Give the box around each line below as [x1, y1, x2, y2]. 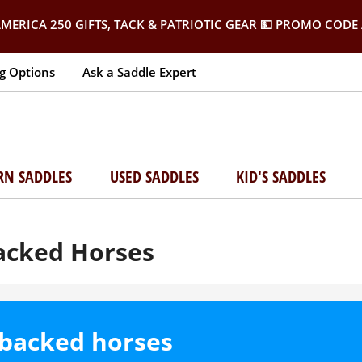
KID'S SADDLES [236, 166, 326, 187]
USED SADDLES [109, 166, 199, 187]
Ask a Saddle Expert [82, 64, 196, 80]
